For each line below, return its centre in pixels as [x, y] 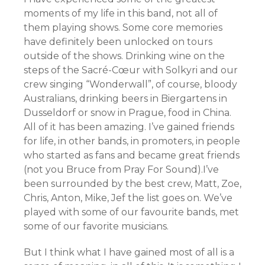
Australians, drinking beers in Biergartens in [125, 99]
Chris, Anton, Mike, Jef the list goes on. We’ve [128, 198]
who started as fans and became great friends [132, 156]
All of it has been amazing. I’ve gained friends [129, 127]
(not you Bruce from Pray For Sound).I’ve [121, 170]
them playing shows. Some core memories [123, 28]
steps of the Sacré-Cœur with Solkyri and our [131, 70]
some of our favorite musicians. [97, 227]
